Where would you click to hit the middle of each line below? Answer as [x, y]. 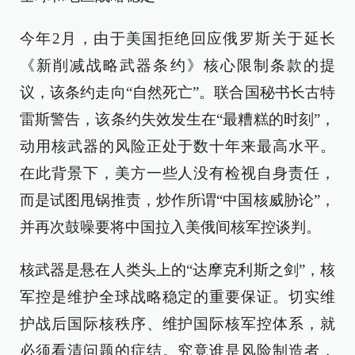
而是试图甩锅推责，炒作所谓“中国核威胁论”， [177, 200]
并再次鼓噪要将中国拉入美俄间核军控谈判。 [170, 227]
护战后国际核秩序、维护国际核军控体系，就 [177, 324]
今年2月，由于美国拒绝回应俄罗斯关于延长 [177, 38]
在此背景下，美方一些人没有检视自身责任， [177, 173]
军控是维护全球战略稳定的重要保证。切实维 [177, 297]
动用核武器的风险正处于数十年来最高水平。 [177, 146]
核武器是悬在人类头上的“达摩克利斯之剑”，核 [177, 270]
